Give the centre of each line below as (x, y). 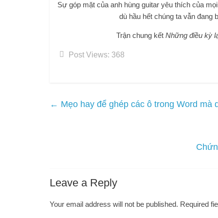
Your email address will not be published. (114, 204)
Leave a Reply (83, 183)
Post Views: (89, 55)
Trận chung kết (141, 36)
